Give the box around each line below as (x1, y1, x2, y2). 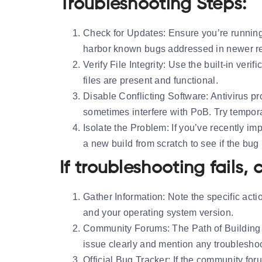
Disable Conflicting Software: (83, 91, 209, 101)
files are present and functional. (83, 75, 218, 85)
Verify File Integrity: (83, 59, 166, 70)
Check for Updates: (83, 27, 166, 38)
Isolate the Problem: (83, 122, 169, 133)
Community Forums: (83, 223, 170, 233)
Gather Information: (83, 191, 166, 202)
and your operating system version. (83, 207, 234, 218)
